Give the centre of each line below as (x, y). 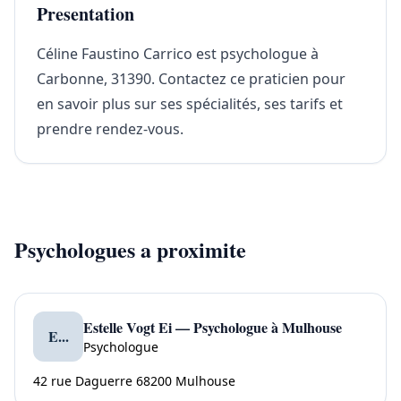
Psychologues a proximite (130, 249)
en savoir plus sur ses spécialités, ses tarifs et (190, 104)
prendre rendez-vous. (110, 129)
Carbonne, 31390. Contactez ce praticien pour (191, 79)
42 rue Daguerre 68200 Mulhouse (134, 381)
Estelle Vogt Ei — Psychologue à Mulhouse (213, 327)
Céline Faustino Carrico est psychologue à (178, 54)
